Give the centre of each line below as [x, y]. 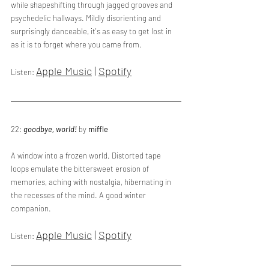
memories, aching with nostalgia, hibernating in [92, 182]
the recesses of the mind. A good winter [79, 195]
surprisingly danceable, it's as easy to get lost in [92, 31]
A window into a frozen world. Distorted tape [87, 156]
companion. [31, 208]
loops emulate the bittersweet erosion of [81, 169]
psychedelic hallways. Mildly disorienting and [87, 18]
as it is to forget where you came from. [76, 44]
